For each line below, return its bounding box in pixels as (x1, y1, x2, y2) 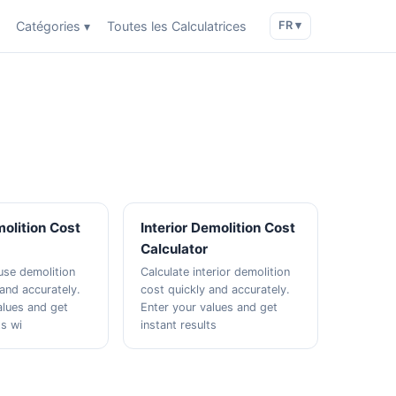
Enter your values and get (140, 301, 278, 314)
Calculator (140, 240, 208, 257)
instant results (140, 318, 217, 331)
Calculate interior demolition (140, 265, 290, 278)
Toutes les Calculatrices (107, 19, 247, 34)
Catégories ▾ (16, 19, 91, 34)
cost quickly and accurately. (140, 283, 290, 296)
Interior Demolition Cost (140, 219, 295, 236)
